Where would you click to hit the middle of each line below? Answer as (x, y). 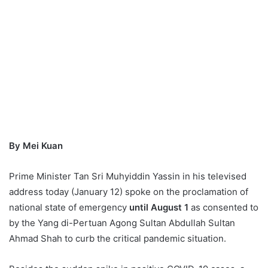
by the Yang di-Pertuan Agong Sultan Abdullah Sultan (122, 223)
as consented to (223, 207)
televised (227, 176)
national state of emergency (69, 207)
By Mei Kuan (36, 145)
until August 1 (159, 207)
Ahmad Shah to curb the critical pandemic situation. (118, 238)
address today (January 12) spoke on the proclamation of (129, 191)
